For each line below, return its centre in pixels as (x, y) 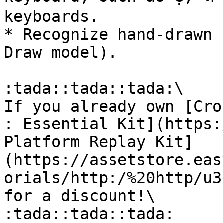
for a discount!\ (80, 196)
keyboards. (51, 16)
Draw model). (61, 52)
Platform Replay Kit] (99, 142)
